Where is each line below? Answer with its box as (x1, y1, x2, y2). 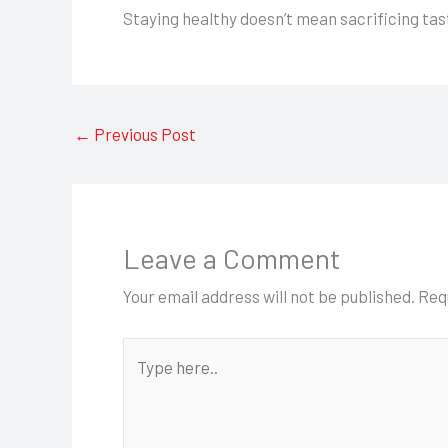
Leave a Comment (123, 241, 341, 276)
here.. (122, 372, 164, 393)
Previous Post (91, 124, 196, 145)
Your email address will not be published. (123, 286, 415, 307)
